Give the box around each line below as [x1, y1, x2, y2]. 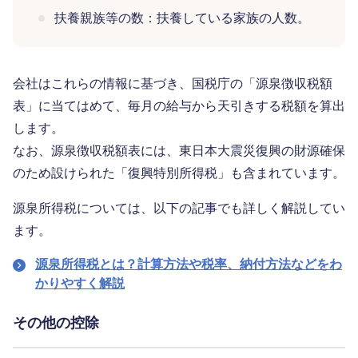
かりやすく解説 [35, 276, 125, 291]
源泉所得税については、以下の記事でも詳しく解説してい [13, 201, 345, 216]
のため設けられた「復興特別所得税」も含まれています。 [13, 166, 345, 181]
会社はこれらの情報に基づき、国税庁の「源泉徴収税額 [13, 77, 332, 91]
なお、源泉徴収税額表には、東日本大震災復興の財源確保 [13, 144, 345, 158]
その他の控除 [13, 315, 99, 332]
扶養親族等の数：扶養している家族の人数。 [54, 11, 310, 26]
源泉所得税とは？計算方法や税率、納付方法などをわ [35, 257, 342, 272]
